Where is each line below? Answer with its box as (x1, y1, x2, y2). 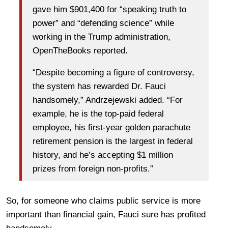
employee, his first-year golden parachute (33, 122, 190, 132)
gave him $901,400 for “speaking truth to (33, 4, 186, 14)
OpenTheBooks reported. (33, 45, 128, 55)
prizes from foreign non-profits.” (33, 163, 153, 174)
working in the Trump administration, (33, 32, 170, 42)
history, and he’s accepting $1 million (33, 150, 173, 160)
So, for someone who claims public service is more (6, 196, 201, 206)
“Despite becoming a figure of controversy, (33, 67, 194, 77)
